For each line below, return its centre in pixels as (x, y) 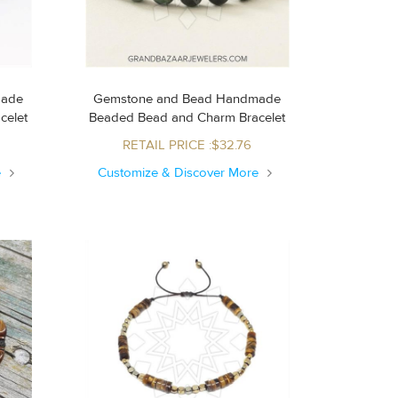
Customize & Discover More (180, 172)
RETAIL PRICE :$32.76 (187, 145)
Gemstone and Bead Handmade (187, 99)
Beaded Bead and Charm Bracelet (212, 117)
